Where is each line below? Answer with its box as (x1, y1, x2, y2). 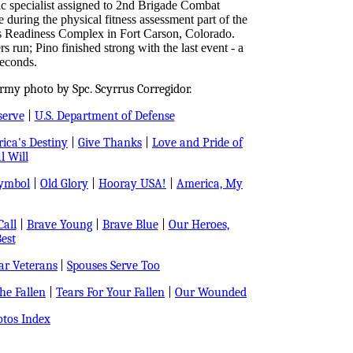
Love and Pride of (152, 136, 243, 150)
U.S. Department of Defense (34, 109, 175, 123)
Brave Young (26, 217, 92, 232)
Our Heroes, (168, 217, 229, 232)
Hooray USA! (98, 176, 166, 191)
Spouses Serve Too (67, 258, 160, 273)
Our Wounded (175, 285, 247, 299)
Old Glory (40, 176, 88, 191)
